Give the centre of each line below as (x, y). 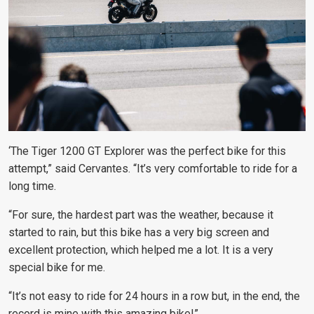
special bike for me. (57, 267)
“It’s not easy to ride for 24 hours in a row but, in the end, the (154, 296)
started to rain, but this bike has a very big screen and (139, 232)
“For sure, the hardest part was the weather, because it (141, 215)
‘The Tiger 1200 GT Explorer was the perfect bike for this (147, 151)
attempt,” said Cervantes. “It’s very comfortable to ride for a (153, 169)
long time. (32, 186)
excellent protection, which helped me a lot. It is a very (141, 250)
